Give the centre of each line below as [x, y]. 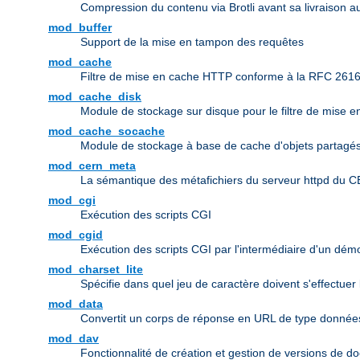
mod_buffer [80, 28]
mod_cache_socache [106, 131]
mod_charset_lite [96, 270]
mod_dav [74, 339]
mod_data [76, 304]
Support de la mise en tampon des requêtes [192, 42]
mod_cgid [76, 235]
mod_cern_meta [92, 166]
